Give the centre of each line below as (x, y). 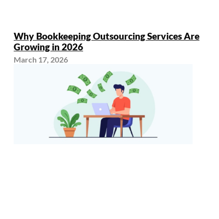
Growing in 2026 (48, 47)
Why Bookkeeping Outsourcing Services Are (107, 36)
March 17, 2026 (41, 60)
